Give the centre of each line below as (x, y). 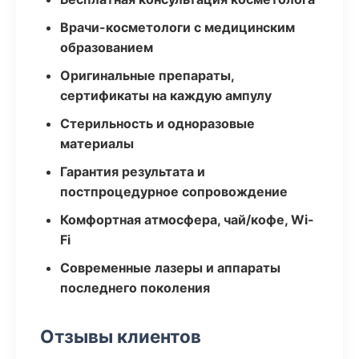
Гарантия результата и (133, 171)
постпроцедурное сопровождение (174, 192)
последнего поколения (135, 288)
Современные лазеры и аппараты (170, 268)
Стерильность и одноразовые (157, 123)
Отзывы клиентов (121, 336)
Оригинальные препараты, (147, 75)
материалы (97, 143)
